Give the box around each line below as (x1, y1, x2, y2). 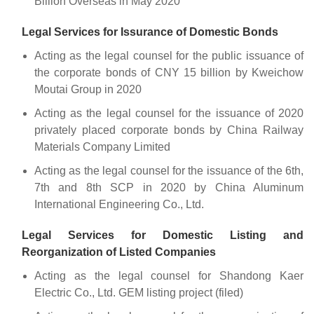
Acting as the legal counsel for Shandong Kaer (34, 270, 303, 282)
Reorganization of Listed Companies (22, 246, 216, 259)
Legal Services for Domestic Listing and (22, 229, 303, 242)
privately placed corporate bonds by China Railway (34, 124, 303, 137)
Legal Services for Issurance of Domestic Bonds (22, 26, 278, 39)
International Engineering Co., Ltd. (34, 198, 204, 211)
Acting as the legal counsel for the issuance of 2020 (34, 107, 303, 120)
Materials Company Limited (34, 141, 170, 153)
